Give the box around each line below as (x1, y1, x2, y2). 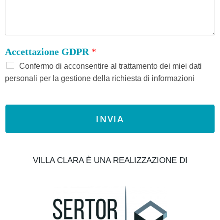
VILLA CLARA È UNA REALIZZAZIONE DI (32, 155, 188, 165)
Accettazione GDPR (5, 46, 91, 57)
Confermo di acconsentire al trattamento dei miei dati (19, 61, 202, 70)
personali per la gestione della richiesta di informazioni (5, 74, 194, 82)
